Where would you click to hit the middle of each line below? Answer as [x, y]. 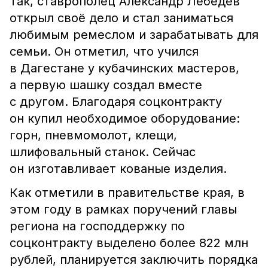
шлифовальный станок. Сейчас [103, 152]
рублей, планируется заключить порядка [134, 260]
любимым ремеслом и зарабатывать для [134, 35]
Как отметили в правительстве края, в [127, 193]
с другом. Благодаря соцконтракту [116, 102]
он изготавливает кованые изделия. [118, 169]
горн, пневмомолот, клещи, [93, 135]
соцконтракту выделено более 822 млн [129, 243]
